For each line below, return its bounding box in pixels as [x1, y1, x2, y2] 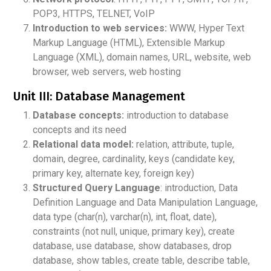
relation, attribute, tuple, [134, 138, 234, 150]
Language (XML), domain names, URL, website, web [33, 51, 251, 63]
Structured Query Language [33, 181, 160, 194]
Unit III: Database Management [13, 88, 185, 103]
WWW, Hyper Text [167, 22, 244, 34]
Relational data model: [33, 138, 134, 150]
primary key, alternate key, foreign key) [33, 167, 194, 179]
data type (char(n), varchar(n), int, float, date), [33, 211, 217, 223]
